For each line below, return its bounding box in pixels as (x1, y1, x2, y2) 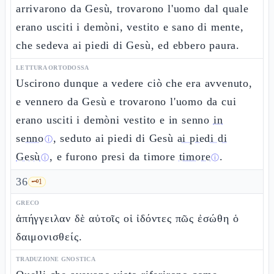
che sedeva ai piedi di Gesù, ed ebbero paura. (16, 39, 240, 51)
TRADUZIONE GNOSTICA (16, 256, 95, 262)
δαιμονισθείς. (16, 231, 83, 243)
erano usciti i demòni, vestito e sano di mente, (16, 21, 244, 33)
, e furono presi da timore (50, 150, 179, 163)
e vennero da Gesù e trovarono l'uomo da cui (16, 95, 237, 108)
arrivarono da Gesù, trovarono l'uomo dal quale (16, 2, 249, 15)
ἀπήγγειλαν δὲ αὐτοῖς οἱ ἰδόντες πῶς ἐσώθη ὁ (16, 212, 239, 224)
